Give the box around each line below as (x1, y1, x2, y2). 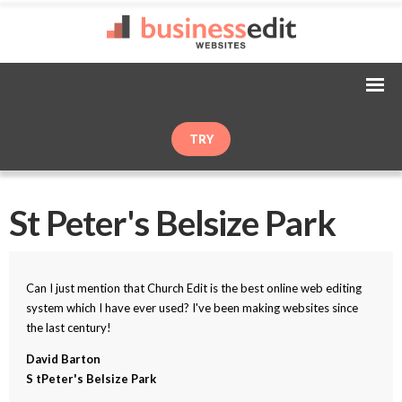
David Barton (26, 351, 101, 366)
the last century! (26, 319, 112, 335)
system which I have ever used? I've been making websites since (26, 300, 359, 315)
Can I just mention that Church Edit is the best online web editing (26, 280, 363, 295)
